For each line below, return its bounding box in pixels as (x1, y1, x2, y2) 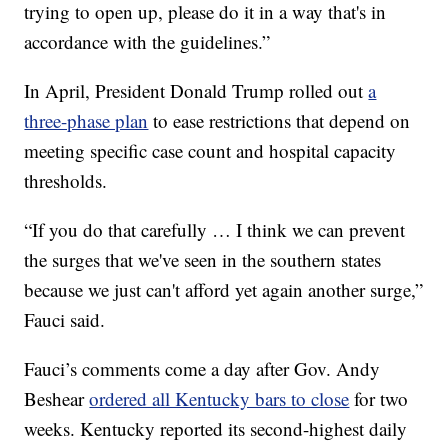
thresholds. (24, 168, 108, 194)
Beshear (24, 386, 90, 412)
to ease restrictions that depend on (148, 108, 411, 134)
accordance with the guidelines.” (24, 29, 271, 55)
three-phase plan (24, 108, 149, 134)
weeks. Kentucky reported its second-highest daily (24, 416, 408, 442)
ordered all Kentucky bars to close (89, 386, 350, 412)
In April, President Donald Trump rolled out (24, 78, 369, 104)
